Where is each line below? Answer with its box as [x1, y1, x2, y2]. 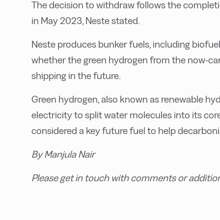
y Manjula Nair [37, 149, 95, 160]
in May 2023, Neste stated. [31, 15, 141, 27]
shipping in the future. [31, 70, 121, 82]
